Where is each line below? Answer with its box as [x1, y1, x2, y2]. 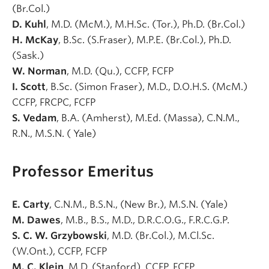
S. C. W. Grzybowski [12, 229, 107, 241]
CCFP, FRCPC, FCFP [12, 97, 98, 109]
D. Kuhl [12, 19, 46, 31]
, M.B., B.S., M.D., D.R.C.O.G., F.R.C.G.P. [61, 214, 232, 226]
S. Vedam [12, 112, 56, 124]
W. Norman [12, 65, 67, 77]
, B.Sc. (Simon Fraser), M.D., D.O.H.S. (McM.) [46, 81, 247, 93]
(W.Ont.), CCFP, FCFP [12, 245, 109, 257]
